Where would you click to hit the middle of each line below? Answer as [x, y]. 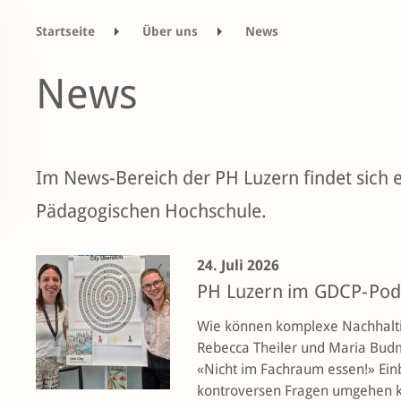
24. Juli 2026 [238, 265]
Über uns [170, 31]
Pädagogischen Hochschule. [151, 211]
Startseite [65, 31]
